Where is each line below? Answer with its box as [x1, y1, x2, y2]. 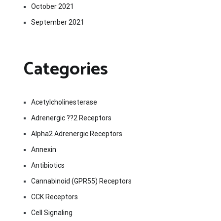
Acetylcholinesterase [31, 98, 97, 106]
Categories [24, 54, 108, 84]
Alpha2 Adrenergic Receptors [31, 129, 122, 138]
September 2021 [31, 18, 84, 26]
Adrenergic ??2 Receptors [31, 113, 111, 122]
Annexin [31, 145, 56, 153]
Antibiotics [31, 161, 65, 169]
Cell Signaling [31, 208, 73, 217]
